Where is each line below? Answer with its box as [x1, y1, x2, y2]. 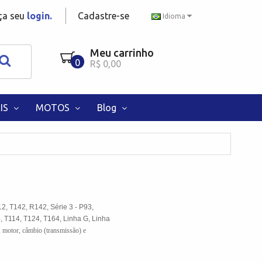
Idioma [163, 12, 185, 20]
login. [27, 11, 52, 21]
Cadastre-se [78, 11, 129, 21]
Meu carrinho [89, 47, 154, 58]
